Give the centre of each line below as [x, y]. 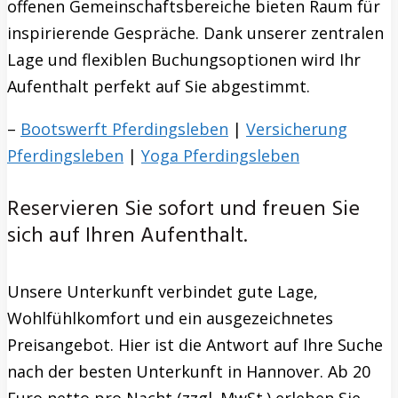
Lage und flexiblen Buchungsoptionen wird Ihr [184, 59]
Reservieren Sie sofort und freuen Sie [183, 210]
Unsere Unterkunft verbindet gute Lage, [163, 292]
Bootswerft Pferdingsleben [124, 128]
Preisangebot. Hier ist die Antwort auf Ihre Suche [195, 345]
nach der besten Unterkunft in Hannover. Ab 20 [189, 372]
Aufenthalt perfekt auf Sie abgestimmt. [159, 86]
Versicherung [297, 128]
